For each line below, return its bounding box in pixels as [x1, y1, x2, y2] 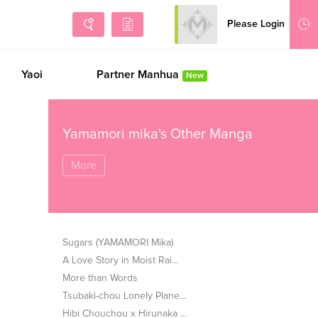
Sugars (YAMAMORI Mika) [62, 238, 173, 248]
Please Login [227, 18, 285, 29]
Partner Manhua [96, 69, 179, 80]
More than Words [62, 273, 138, 283]
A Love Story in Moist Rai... [62, 256, 178, 265]
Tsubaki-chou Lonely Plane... [62, 291, 186, 301]
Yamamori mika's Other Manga [62, 127, 253, 141]
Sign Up [207, 20, 241, 30]
